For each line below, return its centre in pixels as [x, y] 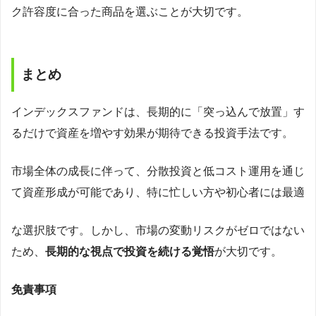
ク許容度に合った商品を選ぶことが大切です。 [130, 12]
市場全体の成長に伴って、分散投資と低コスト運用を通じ [158, 171]
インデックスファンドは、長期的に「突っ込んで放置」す [158, 111]
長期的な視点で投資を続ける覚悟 [130, 251]
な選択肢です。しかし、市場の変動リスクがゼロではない [158, 230]
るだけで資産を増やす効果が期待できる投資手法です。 [152, 133]
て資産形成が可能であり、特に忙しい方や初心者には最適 [158, 192]
